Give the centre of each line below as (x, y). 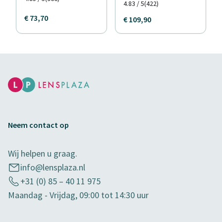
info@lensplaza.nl (53, 167)
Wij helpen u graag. (43, 153)
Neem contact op (38, 125)
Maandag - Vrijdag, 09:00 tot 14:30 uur (78, 195)
